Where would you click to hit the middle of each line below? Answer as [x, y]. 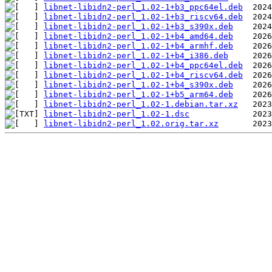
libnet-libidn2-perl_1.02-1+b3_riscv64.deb [143, 16]
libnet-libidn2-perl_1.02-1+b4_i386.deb [136, 55]
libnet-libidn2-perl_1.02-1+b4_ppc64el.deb [143, 65]
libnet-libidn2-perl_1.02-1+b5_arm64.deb [138, 94]
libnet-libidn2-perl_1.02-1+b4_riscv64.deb [143, 75]
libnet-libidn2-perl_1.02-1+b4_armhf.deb [138, 46]
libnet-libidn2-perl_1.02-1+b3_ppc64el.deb [143, 7]
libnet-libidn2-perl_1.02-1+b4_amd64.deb [138, 36]
